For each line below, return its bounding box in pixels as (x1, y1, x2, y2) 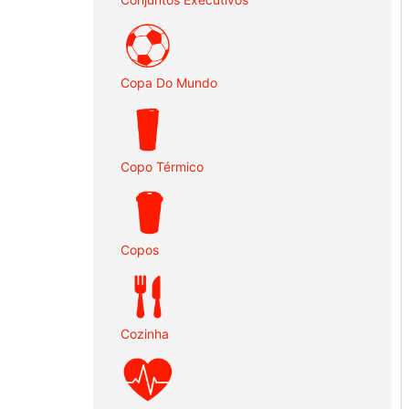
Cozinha (121, 325, 169, 341)
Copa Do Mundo (121, 75, 217, 91)
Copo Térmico (121, 158, 204, 174)
